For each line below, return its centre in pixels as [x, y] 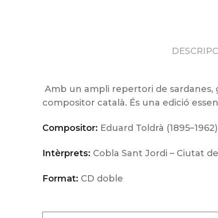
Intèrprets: [68, 153]
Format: [60, 179]
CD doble [101, 179]
